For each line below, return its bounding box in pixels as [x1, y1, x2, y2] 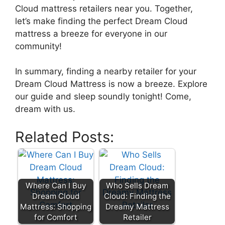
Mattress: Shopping [20, 201, 91, 211]
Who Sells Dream [106, 180, 168, 190]
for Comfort [34, 212, 77, 222]
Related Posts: [15, 128, 114, 146]
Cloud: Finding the [103, 191, 171, 201]
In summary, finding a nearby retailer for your [15, 66, 196, 76]
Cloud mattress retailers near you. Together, [15, 3, 193, 14]
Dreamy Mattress [105, 201, 169, 211]
